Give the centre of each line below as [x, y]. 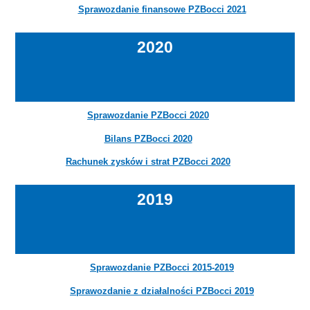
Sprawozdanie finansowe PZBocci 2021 [162, 9]
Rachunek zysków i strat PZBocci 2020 [148, 162]
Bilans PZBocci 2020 [148, 138]
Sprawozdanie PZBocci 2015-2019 [162, 268]
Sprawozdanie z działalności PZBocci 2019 [162, 291]
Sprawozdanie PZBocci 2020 [148, 116]
